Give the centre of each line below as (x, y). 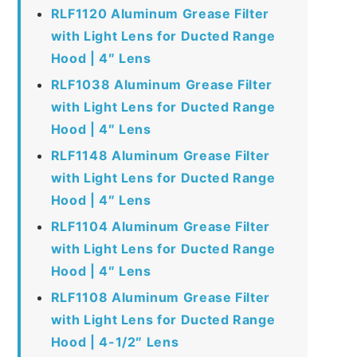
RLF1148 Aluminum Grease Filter (160, 155)
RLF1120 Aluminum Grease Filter (160, 13)
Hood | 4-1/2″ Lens (115, 341)
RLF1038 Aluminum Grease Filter (161, 84)
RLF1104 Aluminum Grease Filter (160, 226)
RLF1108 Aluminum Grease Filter (160, 297)
